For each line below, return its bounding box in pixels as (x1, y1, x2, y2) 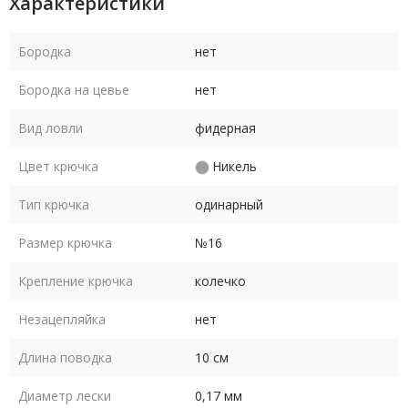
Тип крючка (18, 196, 89, 213)
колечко (195, 272, 246, 290)
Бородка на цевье (18, 81, 129, 98)
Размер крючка (18, 234, 112, 251)
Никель (212, 158, 257, 175)
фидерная (195, 119, 256, 137)
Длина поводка (18, 349, 112, 366)
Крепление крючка (18, 272, 133, 290)
